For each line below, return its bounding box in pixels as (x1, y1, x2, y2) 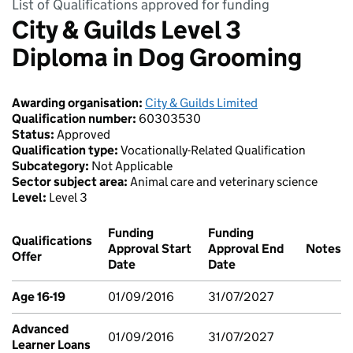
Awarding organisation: (12, 95, 145, 110)
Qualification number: (12, 110, 139, 126)
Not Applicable (91, 158, 173, 173)
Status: (12, 126, 57, 142)
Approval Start (108, 240, 191, 256)
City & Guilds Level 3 (12, 13, 241, 46)
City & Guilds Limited (145, 95, 258, 110)
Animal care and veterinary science (130, 173, 318, 189)
